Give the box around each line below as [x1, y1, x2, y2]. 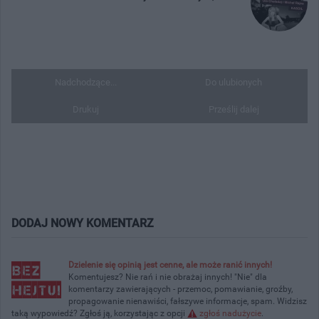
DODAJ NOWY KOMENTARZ [11, 216, 154, 230]
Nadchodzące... [54, 76, 117, 88]
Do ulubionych [205, 76, 262, 88]
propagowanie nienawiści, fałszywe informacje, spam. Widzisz [68, 296, 307, 306]
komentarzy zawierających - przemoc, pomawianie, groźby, [68, 283, 293, 294]
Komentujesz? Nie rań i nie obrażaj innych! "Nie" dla [68, 271, 267, 282]
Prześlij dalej [208, 103, 259, 115]
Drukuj [72, 103, 99, 115]
